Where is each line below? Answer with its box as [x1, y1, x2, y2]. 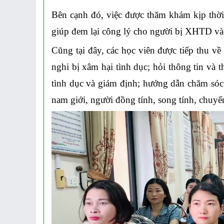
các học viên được [106, 45, 177, 56]
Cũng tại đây [51, 45, 101, 56]
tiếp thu [176, 45, 209, 56]
